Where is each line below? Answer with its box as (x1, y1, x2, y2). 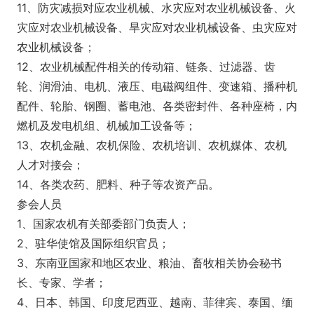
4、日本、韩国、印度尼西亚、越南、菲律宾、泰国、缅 (17, 294, 293, 309)
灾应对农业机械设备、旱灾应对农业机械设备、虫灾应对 (17, 20, 297, 34)
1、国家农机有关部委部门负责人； (17, 216, 190, 231)
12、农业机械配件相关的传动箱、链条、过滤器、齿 (17, 59, 275, 74)
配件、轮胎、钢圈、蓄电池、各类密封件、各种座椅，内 (17, 98, 297, 113)
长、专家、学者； (17, 275, 107, 289)
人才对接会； (17, 157, 84, 172)
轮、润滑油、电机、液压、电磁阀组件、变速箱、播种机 (17, 78, 297, 93)
